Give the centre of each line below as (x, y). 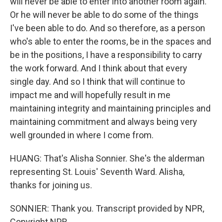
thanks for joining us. (51, 185)
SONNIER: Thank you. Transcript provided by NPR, (107, 208)
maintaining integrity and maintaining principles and (110, 108)
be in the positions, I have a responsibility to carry (106, 55)
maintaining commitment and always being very (104, 122)
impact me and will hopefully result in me (90, 95)
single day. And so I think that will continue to (97, 82)
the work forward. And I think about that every (99, 68)
